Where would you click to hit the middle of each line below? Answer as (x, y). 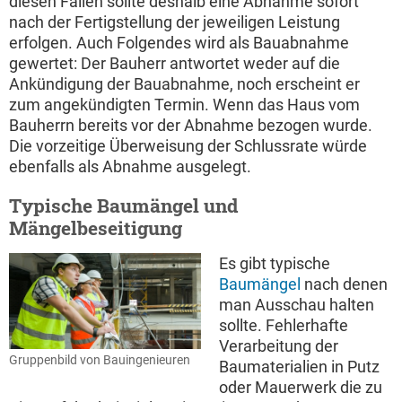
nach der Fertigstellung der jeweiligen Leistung (175, 22)
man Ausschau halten (297, 304)
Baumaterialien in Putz (299, 366)
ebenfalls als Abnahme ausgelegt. (130, 166)
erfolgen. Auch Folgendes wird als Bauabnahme (179, 42)
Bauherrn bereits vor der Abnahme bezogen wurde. (191, 125)
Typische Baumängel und (123, 205)
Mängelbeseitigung (96, 227)
